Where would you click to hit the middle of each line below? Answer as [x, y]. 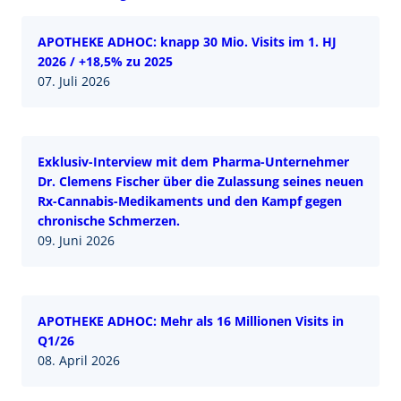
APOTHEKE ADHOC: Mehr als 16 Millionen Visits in [191, 320]
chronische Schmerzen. [109, 220]
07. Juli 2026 [74, 81]
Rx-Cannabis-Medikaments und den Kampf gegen [190, 200]
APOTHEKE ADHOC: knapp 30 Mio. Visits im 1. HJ [187, 41]
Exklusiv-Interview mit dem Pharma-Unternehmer [193, 161]
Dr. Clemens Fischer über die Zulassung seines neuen [200, 181]
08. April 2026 [79, 360]
